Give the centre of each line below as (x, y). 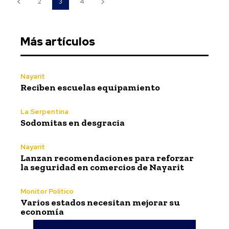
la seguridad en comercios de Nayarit (102, 167)
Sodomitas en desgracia (73, 122)
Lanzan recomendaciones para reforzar (107, 158)
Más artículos (58, 41)
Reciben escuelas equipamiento (91, 87)
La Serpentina (44, 111)
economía (42, 211)
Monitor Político (47, 191)
